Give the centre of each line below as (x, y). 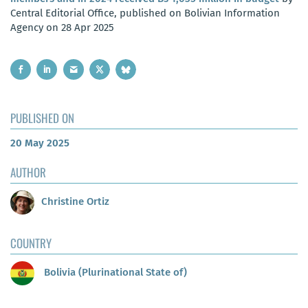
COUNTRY (31, 243)
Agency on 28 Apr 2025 (62, 27)
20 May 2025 (40, 143)
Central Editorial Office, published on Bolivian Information (145, 13)
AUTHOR (28, 172)
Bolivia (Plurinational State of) (114, 273)
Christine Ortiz (75, 202)
